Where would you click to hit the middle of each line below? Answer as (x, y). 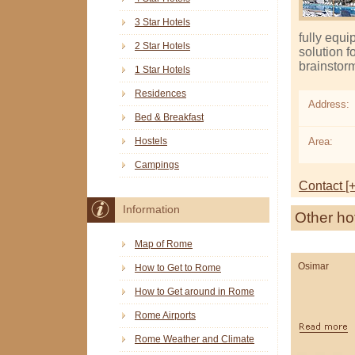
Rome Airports (165, 315)
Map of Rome (164, 244)
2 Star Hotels (162, 46)
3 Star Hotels (162, 23)
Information (151, 210)
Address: (328, 104)
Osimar (313, 266)
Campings (157, 165)
